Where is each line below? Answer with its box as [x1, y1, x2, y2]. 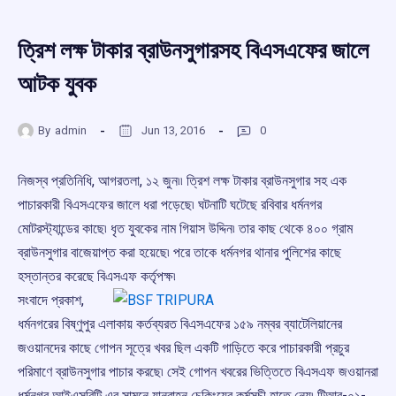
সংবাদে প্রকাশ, [18, 292, 84, 309]
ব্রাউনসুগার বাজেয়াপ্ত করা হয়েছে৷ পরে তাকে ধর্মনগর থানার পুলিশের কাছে [18, 244, 341, 262]
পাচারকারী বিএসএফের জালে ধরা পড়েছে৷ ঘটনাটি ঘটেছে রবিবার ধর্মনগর [18, 196, 322, 214]
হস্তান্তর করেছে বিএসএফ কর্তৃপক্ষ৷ [18, 268, 176, 286]
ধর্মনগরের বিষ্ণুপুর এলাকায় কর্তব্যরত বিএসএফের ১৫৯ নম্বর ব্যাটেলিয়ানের [18, 316, 342, 333]
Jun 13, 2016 [141, 123, 205, 137]
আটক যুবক [18, 71, 96, 98]
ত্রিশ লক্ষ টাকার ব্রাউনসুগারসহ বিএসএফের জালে [18, 37, 369, 65]
